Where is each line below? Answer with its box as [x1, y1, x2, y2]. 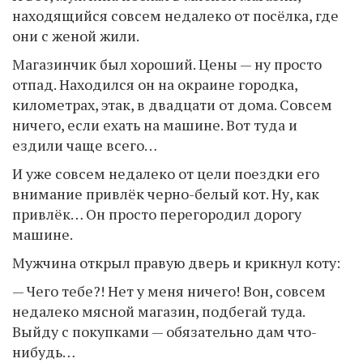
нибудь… [12, 342, 75, 361]
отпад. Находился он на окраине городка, [12, 75, 297, 94]
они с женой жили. [12, 26, 139, 45]
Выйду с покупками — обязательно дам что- [12, 322, 317, 341]
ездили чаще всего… [12, 135, 157, 155]
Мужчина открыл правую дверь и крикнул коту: [12, 253, 340, 272]
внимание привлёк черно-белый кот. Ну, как [12, 184, 319, 203]
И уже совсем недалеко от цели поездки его [12, 164, 319, 183]
